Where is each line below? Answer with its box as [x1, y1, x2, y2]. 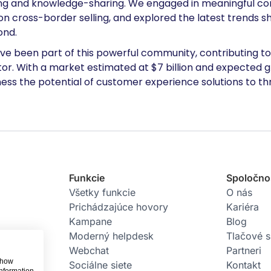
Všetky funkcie [68, 186, 135, 198]
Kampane [68, 215, 112, 227]
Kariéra [226, 201, 260, 213]
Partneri [226, 244, 262, 256]
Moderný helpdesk [68, 230, 154, 242]
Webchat [68, 244, 109, 256]
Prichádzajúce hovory [68, 201, 168, 213]
